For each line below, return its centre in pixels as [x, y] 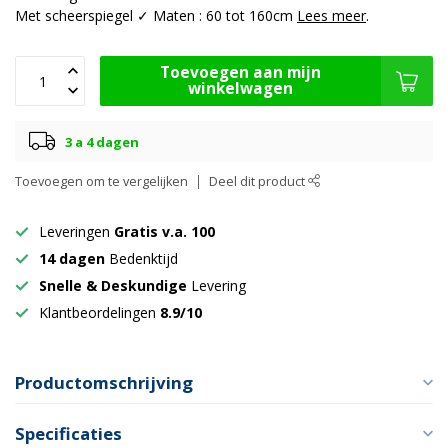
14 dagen [72, 259]
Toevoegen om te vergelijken [101, 182]
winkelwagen [240, 89]
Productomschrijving [104, 383]
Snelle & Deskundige [115, 286]
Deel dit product [258, 182]
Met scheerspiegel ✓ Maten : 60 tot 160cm [156, 16]
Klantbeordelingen [99, 313]
